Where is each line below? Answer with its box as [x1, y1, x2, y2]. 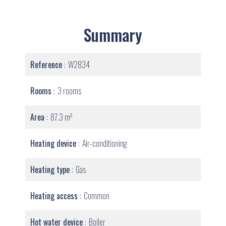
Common [84, 190, 109, 202]
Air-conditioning [82, 137, 127, 149]
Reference [30, 59, 64, 71]
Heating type [30, 163, 72, 176]
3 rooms [58, 85, 81, 97]
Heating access [30, 190, 80, 202]
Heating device [30, 137, 78, 149]
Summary [84, 23, 142, 46]
